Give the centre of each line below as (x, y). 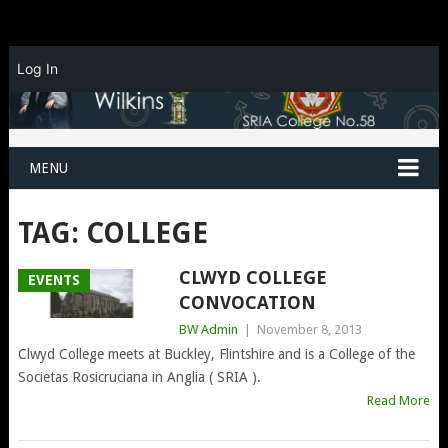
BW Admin (208, 329)
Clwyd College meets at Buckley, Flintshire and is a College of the (216, 353)
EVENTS (53, 279)
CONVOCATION (247, 302)
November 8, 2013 (309, 329)
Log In (37, 68)
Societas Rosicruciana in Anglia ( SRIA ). (139, 376)
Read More (399, 400)
